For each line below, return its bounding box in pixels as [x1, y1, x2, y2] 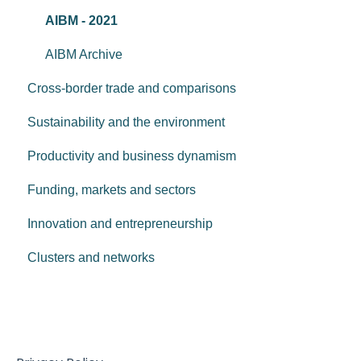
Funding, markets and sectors [27, 183, 196, 197]
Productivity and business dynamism [27, 149, 236, 164]
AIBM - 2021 [45, 14, 118, 28]
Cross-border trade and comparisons [27, 81, 236, 96]
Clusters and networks [27, 251, 155, 265]
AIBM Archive [45, 48, 122, 62]
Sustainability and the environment [27, 115, 225, 130]
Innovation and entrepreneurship [27, 217, 213, 231]
